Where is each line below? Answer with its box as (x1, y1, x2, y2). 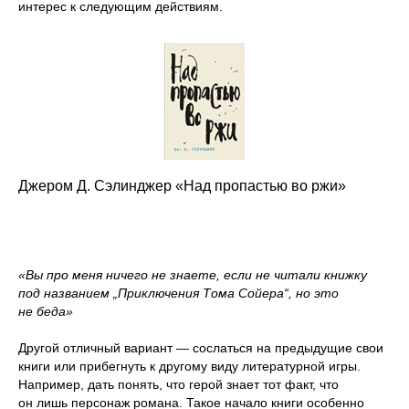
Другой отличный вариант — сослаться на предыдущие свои (18, 340, 383, 355)
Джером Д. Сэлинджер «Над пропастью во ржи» (18, 177, 346, 194)
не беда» (18, 303, 73, 319)
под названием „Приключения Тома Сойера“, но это (18, 285, 339, 300)
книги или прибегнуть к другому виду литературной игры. (18, 358, 361, 373)
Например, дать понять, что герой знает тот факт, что (18, 376, 339, 392)
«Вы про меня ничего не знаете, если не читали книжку (18, 267, 367, 282)
